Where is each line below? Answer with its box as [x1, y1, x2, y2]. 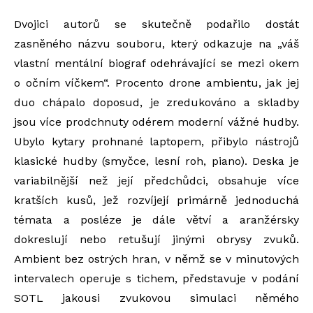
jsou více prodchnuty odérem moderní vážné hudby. [14, 115, 299, 129]
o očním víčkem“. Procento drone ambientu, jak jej [14, 76, 299, 90]
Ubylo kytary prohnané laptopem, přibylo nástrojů [14, 135, 299, 149]
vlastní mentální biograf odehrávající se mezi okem [14, 57, 299, 71]
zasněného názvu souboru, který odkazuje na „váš [14, 37, 299, 51]
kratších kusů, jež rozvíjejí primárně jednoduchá [14, 194, 299, 208]
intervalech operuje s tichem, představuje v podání [14, 272, 299, 286]
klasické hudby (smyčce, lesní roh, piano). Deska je [14, 154, 299, 168]
